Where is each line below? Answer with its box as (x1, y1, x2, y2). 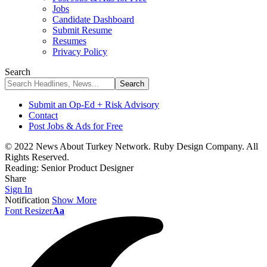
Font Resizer (5, 206, 52, 216)
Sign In (5, 184, 32, 194)
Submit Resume (52, 25, 112, 35)
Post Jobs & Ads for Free (29, 121, 123, 131)
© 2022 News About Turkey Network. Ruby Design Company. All (5, 141, 258, 151)
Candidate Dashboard (52, 14, 134, 24)
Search (5, 67, 30, 77)
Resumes (52, 36, 86, 46)
